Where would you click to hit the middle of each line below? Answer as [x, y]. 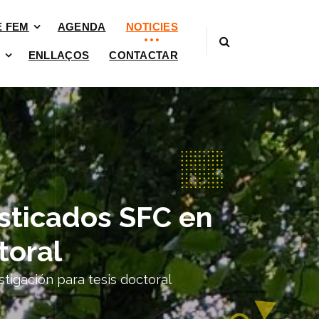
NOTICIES [152, 27]
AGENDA [82, 27]
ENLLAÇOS [59, 56]
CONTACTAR [143, 56]
